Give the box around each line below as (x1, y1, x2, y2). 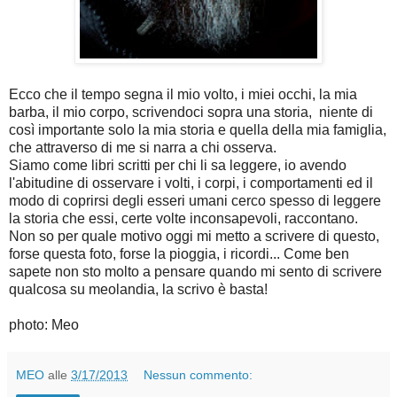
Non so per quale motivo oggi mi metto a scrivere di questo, (9, 228, 379, 244)
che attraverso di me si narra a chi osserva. (9, 139, 276, 155)
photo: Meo (9, 316, 79, 332)
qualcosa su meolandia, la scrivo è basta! (9, 281, 268, 297)
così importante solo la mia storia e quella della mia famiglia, (9, 121, 386, 137)
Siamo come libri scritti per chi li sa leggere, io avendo (9, 157, 346, 173)
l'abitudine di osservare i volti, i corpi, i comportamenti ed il (9, 175, 373, 191)
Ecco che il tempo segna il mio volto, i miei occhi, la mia (9, 86, 357, 102)
